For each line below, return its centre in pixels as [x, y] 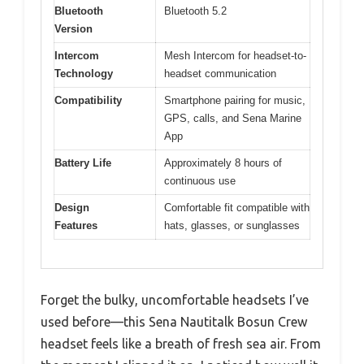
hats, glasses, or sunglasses [232, 226]
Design [72, 208]
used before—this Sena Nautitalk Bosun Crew [174, 321]
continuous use [200, 181]
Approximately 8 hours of [223, 163]
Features [76, 226]
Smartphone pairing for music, [235, 101]
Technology [84, 74]
